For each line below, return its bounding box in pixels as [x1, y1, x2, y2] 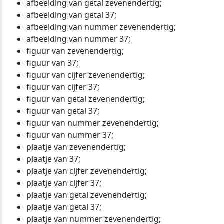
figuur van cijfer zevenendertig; [26, 69, 145, 80]
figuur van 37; [26, 57, 78, 68]
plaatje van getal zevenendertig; [26, 189, 147, 200]
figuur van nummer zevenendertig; [26, 117, 159, 128]
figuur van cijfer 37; [26, 81, 99, 92]
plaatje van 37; [26, 153, 80, 164]
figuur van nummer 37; [26, 129, 113, 140]
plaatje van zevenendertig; [26, 141, 126, 152]
